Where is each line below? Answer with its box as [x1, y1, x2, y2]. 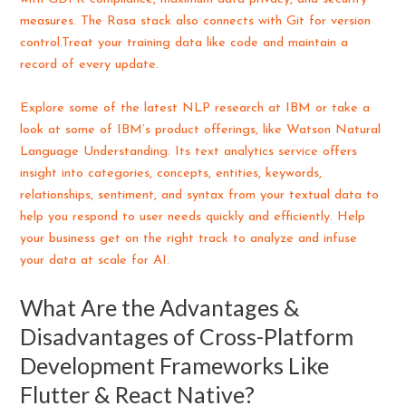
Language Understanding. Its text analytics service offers [20, 144, 358, 159]
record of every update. [20, 58, 159, 72]
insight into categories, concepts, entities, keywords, [20, 166, 323, 180]
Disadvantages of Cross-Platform [20, 323, 354, 351]
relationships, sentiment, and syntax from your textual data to [20, 188, 380, 202]
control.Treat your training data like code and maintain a [20, 36, 349, 51]
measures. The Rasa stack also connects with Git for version [20, 14, 372, 29]
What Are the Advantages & [20, 294, 301, 322]
